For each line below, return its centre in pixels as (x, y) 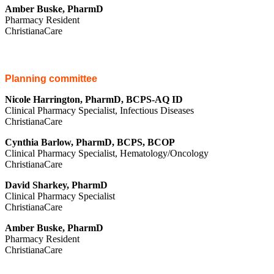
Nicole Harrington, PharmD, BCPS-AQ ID (94, 99)
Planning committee (51, 78)
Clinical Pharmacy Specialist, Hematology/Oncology (107, 153)
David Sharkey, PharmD (56, 185)
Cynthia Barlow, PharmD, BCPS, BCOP (90, 142)
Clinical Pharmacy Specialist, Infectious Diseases (99, 110)
